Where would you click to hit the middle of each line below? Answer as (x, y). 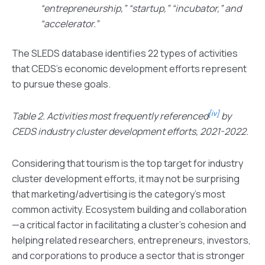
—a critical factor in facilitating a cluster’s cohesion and (129, 225)
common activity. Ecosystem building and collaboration (129, 210)
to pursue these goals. (61, 84)
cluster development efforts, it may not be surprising (126, 179)
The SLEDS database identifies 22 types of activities (125, 54)
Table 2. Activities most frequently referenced (110, 116)
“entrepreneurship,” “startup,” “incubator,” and (141, 9)
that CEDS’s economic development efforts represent (129, 69)
